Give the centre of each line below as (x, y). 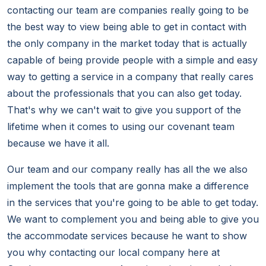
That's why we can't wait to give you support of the (124, 110)
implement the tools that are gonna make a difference (128, 186)
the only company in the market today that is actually (127, 44)
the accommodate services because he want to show (127, 236)
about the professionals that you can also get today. (124, 94)
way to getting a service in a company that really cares (130, 77)
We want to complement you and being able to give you (133, 219)
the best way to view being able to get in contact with (127, 27)
